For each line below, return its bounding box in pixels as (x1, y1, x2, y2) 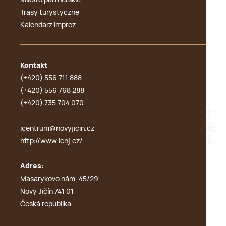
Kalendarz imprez (20, 22, 76, 29)
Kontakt (20, 62, 47, 69)
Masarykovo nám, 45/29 (20, 176, 98, 183)
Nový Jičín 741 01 (20, 188, 74, 195)
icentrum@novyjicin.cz (20, 125, 94, 132)
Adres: (20, 163, 44, 170)
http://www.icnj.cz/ (20, 138, 83, 145)
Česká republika (20, 201, 71, 208)
